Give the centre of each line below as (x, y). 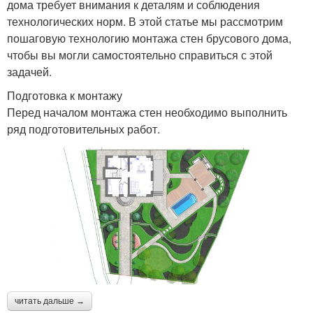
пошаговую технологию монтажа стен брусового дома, (149, 38)
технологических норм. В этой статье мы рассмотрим (145, 22)
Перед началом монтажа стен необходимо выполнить (147, 112)
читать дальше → (50, 301)
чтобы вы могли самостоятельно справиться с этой (140, 55)
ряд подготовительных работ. (83, 129)
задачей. (29, 72)
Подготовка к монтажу (65, 96)
